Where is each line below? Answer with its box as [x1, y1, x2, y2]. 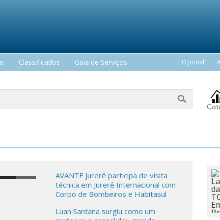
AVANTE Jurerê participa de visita [55, 170, 168, 181]
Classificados [19, 57, 60, 67]
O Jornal [182, 58, 204, 66]
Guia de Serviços [75, 57, 127, 67]
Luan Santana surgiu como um [55, 206, 156, 217]
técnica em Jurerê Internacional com [55, 180, 176, 190]
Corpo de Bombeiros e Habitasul [55, 189, 167, 199]
